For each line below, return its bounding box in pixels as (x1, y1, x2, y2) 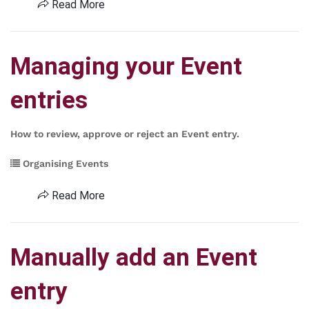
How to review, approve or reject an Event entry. (10, 128, 239, 139)
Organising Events (20, 158, 108, 169)
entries (10, 86, 88, 114)
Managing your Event (10, 52, 242, 81)
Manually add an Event (10, 243, 257, 272)
